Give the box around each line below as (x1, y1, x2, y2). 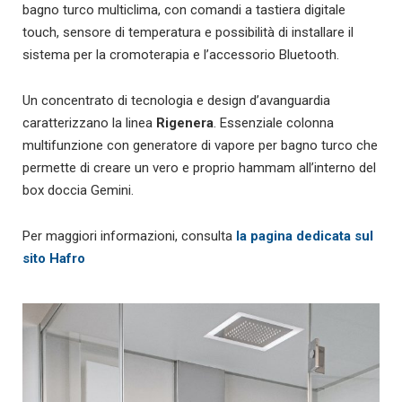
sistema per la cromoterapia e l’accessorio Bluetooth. (22, 47, 339, 64)
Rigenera (156, 115, 214, 132)
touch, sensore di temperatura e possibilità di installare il (22, 24, 354, 41)
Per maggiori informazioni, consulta (22, 228, 236, 245)
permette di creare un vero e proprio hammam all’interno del (22, 160, 376, 177)
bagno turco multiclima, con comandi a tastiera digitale (22, 2, 345, 19)
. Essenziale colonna (214, 115, 334, 132)
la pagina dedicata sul (236, 228, 373, 245)
